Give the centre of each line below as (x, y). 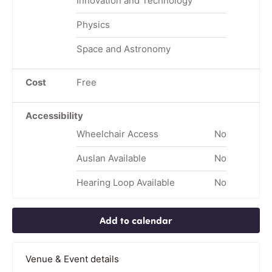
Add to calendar (136, 220)
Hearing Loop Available (125, 182)
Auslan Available (111, 158)
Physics (93, 24)
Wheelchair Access (117, 134)
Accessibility (54, 115)
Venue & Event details (72, 259)
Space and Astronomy (123, 49)
